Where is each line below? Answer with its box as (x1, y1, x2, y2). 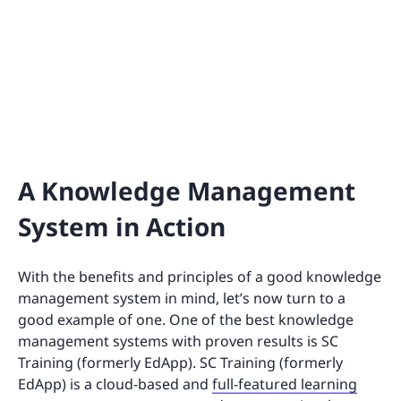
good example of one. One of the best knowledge (18, 309, 354, 329)
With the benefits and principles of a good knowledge (18, 266, 381, 286)
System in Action (18, 209, 226, 243)
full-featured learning (212, 373, 357, 394)
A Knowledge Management (18, 173, 355, 208)
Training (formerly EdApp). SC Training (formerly (18, 352, 343, 372)
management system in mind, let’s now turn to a (18, 287, 346, 308)
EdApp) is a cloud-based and (18, 373, 212, 394)
